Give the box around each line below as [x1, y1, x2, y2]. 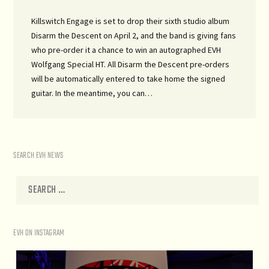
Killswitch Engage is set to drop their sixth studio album [31, 15, 230, 26]
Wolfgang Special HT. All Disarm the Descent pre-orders [31, 58, 230, 70]
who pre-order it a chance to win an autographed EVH [31, 44, 222, 55]
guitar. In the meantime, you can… [31, 87, 153, 98]
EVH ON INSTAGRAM [13, 226, 65, 241]
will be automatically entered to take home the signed [31, 73, 226, 84]
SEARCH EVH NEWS [13, 148, 64, 163]
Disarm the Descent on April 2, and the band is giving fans [31, 29, 237, 41]
